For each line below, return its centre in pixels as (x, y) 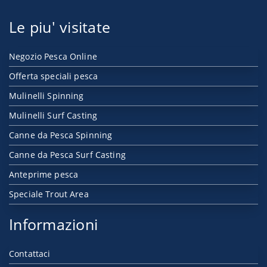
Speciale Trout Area (49, 194)
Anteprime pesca (44, 175)
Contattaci (30, 254)
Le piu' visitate (60, 27)
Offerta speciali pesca (54, 76)
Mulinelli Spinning (46, 96)
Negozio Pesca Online (53, 57)
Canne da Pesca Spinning (61, 135)
